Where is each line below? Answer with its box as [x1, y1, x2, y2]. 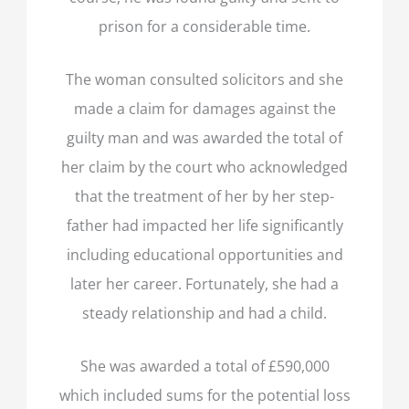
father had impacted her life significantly [66, 214, 343, 236]
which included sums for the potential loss [58, 384, 351, 406]
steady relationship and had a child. [82, 301, 327, 323]
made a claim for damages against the [73, 97, 336, 119]
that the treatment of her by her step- [75, 184, 334, 206]
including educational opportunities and [66, 243, 343, 265]
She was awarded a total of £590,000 [79, 355, 330, 377]
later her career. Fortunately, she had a [70, 272, 339, 294]
